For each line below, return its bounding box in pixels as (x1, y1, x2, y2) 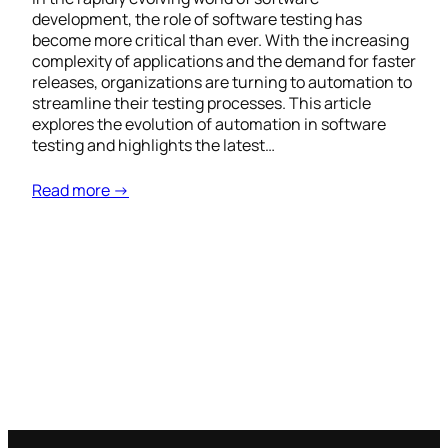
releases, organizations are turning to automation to (32, 71, 412, 94)
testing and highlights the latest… (32, 134, 275, 157)
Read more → (32, 179, 129, 202)
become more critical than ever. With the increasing (32, 29, 409, 52)
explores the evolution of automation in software (32, 113, 386, 136)
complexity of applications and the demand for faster (32, 50, 416, 73)
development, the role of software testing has (32, 8, 362, 31)
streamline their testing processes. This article (32, 92, 371, 115)
